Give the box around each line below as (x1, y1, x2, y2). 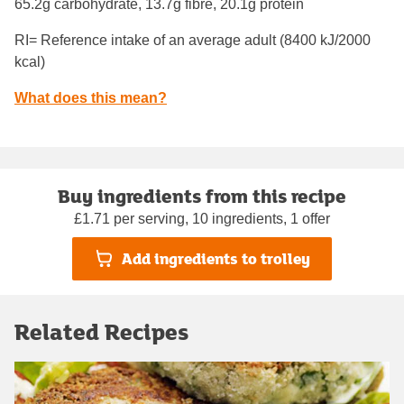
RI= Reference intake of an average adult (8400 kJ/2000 (14, 32, 371, 48)
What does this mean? (14, 89, 167, 106)
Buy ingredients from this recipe (58, 181, 346, 209)
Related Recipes (14, 315, 188, 347)
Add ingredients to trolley (121, 247, 310, 271)
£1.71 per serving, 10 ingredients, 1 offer (74, 210, 330, 226)
